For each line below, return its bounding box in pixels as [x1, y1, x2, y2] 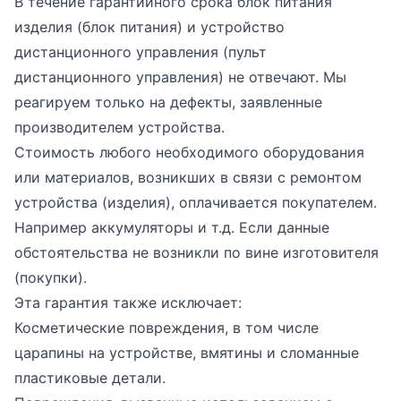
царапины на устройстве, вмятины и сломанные [14, 344, 359, 362]
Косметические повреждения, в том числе [14, 319, 319, 337]
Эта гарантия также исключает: [14, 294, 242, 311]
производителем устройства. [14, 118, 225, 136]
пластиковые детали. [14, 369, 166, 387]
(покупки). [14, 269, 87, 286]
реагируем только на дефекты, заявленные [14, 93, 322, 111]
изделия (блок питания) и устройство [14, 18, 285, 36]
